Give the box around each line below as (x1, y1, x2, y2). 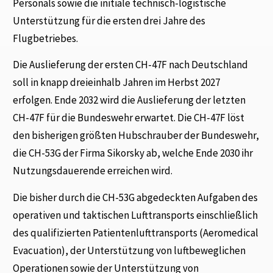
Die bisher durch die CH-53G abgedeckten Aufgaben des (13, 190, 258, 204)
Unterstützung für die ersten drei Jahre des (13, 13, 206, 27)
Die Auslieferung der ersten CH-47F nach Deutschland (13, 58, 249, 72)
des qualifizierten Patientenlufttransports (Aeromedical (13, 225, 259, 239)
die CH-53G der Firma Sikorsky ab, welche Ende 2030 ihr (13, 146, 253, 160)
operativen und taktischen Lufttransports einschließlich (13, 208, 258, 222)
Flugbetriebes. (13, 31, 79, 45)
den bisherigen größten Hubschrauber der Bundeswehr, (13, 129, 260, 143)
